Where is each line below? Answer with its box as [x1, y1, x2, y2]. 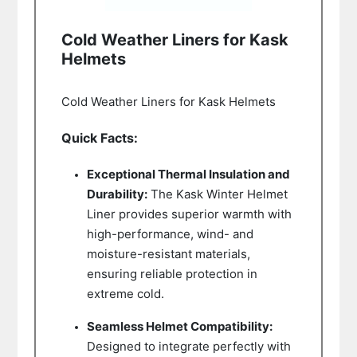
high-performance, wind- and [86, 226, 253, 241]
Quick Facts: [61, 129, 138, 146]
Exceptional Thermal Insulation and [86, 166, 290, 182]
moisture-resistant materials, [86, 245, 250, 261]
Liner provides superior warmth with [86, 206, 292, 222]
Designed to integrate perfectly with [86, 338, 291, 354]
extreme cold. [86, 285, 164, 301]
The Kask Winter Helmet [147, 186, 288, 202]
